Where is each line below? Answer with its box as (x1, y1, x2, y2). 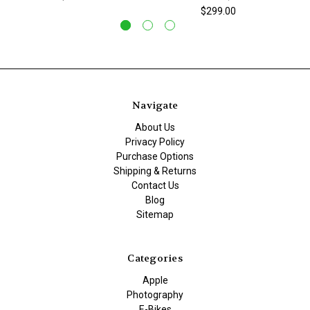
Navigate (132, 98, 178, 111)
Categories (127, 251, 183, 264)
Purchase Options (116, 150, 194, 162)
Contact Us (131, 179, 179, 191)
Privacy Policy (125, 136, 185, 147)
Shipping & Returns (113, 165, 197, 176)
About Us (135, 121, 175, 133)
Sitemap (136, 208, 174, 220)
